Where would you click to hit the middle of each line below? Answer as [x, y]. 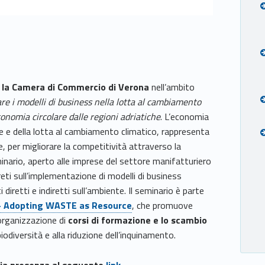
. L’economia [185, 117]
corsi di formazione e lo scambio [138, 220]
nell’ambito [172, 87]
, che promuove [163, 206]
